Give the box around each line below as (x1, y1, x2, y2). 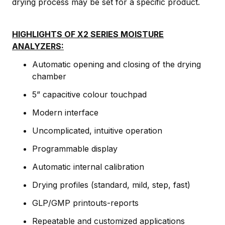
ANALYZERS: (12, 41, 64, 51)
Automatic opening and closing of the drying (32, 59, 201, 69)
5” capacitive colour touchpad (32, 89, 147, 99)
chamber (32, 71, 66, 81)
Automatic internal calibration (32, 161, 144, 172)
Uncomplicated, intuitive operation (32, 125, 162, 136)
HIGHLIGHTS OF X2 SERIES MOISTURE (12, 29, 164, 39)
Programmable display (32, 143, 118, 154)
